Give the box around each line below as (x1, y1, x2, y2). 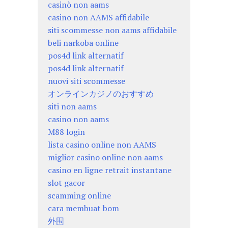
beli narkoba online (48, 37, 119, 48)
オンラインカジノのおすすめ (48, 88, 154, 99)
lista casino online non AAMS (48, 138, 156, 150)
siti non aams (48, 100, 97, 112)
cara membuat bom (48, 202, 119, 214)
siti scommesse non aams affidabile (48, 24, 177, 36)
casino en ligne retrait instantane (48, 164, 172, 176)
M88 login (48, 126, 85, 137)
